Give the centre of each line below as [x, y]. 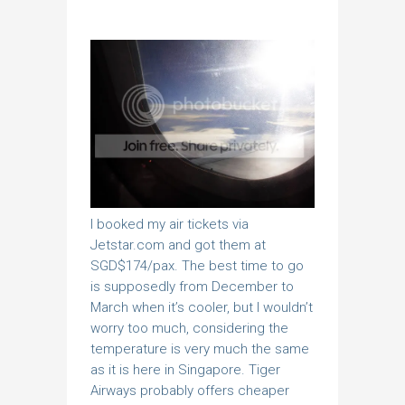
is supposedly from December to [192, 286]
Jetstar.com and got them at [178, 245]
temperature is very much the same [200, 348]
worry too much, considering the [189, 328]
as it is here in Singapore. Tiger [185, 369]
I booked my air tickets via [170, 224]
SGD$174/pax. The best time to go [197, 265]
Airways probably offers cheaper [190, 390]
